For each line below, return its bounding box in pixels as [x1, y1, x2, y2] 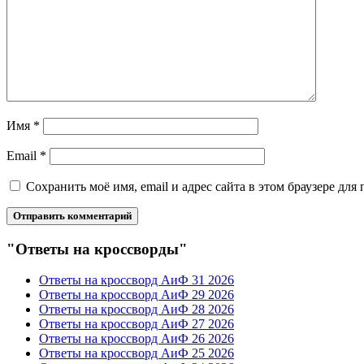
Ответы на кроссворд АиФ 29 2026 [39, 288, 234, 302]
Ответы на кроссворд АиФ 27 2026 [39, 317, 234, 331]
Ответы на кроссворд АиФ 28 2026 [39, 302, 234, 317]
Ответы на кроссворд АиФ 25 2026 [39, 346, 234, 361]
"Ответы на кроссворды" [6, 240, 188, 258]
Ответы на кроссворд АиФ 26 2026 [39, 331, 234, 346]
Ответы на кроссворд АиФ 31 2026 [39, 273, 234, 288]
